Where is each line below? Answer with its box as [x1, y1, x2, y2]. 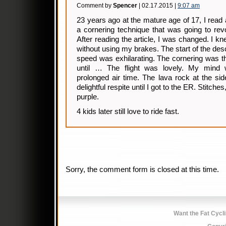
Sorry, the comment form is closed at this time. [66, 165, 219, 174]
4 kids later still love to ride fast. [77, 107, 179, 116]
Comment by [77, 2, 113, 9]
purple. [77, 93, 99, 101]
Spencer [113, 2, 137, 9]
